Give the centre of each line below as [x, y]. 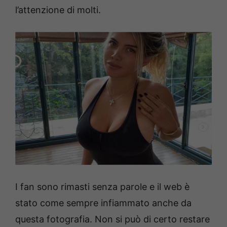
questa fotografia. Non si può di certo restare [112, 219]
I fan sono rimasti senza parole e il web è [102, 186]
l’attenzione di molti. [58, 10]
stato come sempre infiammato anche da [103, 203]
